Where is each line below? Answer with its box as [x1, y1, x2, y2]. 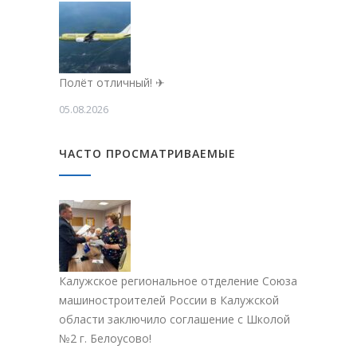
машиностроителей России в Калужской [59, 292, 279, 308]
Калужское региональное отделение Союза [59, 273, 297, 289]
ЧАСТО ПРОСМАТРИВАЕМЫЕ [59, 146, 236, 162]
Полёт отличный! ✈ [59, 75, 165, 91]
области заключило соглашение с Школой [59, 312, 290, 328]
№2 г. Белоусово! [59, 331, 151, 347]
